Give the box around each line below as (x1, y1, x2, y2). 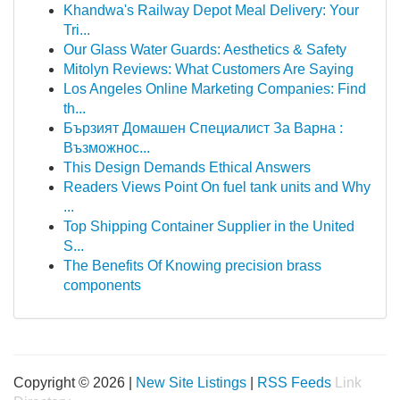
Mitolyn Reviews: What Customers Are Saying (63, 62, 354, 77)
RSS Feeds (257, 375, 331, 390)
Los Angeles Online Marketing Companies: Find (63, 81, 366, 96)
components (63, 278, 141, 293)
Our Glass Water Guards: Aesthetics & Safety (63, 42, 346, 57)
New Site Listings (136, 375, 246, 390)
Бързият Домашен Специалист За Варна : (63, 121, 343, 136)
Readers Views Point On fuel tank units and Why (63, 179, 371, 195)
